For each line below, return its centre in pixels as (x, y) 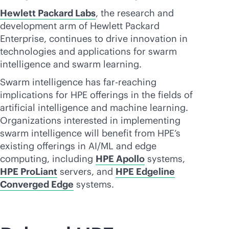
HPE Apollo (120, 159)
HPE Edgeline (145, 171)
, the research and (135, 13)
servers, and (86, 171)
